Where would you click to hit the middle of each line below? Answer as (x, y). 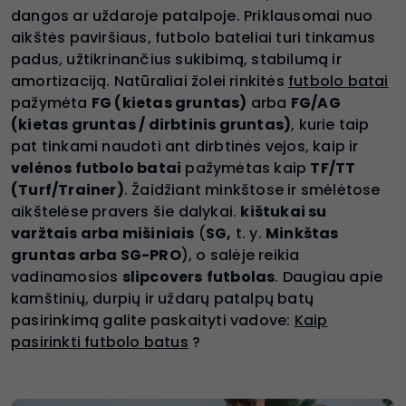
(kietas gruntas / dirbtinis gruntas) (151, 124)
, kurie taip (330, 124)
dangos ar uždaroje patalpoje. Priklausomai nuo (192, 15)
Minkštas (302, 233)
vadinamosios (67, 276)
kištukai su (284, 211)
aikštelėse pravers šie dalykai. (126, 211)
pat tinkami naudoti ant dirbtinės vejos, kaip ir (185, 146)
